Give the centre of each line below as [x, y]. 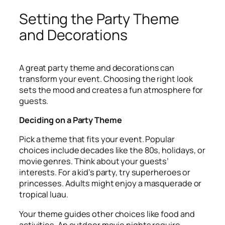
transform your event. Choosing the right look [106, 79]
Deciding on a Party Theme [71, 120]
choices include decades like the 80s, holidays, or [112, 150]
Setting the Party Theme [99, 19]
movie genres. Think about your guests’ [94, 161]
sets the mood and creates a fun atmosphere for [111, 90]
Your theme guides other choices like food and [107, 214]
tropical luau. [44, 195]
